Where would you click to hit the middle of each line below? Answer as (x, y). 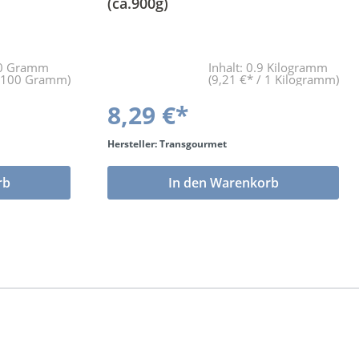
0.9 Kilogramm (287, 67)
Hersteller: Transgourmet (167, 144)
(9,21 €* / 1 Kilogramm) (274, 79)
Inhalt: (227, 67)
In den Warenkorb (223, 183)
